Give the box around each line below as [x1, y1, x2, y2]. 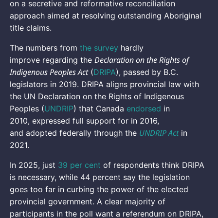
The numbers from [10, 42, 80, 53]
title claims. [10, 22, 52, 33]
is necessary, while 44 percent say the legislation [10, 172, 190, 182]
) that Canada [73, 103, 127, 113]
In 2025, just [10, 160, 58, 170]
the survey [80, 42, 118, 53]
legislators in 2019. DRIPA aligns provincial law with [10, 79, 199, 89]
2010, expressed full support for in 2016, [10, 115, 159, 126]
